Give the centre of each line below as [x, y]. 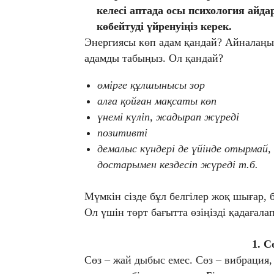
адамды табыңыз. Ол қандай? [154, 58]
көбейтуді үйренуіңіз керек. [164, 26]
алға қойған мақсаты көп [157, 101]
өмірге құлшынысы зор [151, 85]
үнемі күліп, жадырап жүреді [168, 117]
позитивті [122, 132]
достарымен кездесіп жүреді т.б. [178, 164]
